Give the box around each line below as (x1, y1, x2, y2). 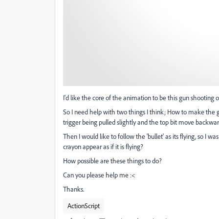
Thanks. (63, 185, 84, 194)
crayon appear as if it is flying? (63, 142, 143, 151)
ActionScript (67, 201, 100, 210)
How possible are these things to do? (63, 156, 162, 165)
